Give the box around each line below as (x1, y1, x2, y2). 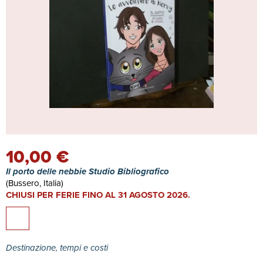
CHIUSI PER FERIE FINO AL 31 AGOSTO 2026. (6, 188, 190, 201)
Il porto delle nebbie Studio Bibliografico (6, 165, 169, 178)
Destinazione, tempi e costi (6, 241, 110, 254)
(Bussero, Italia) (6, 177, 63, 190)
